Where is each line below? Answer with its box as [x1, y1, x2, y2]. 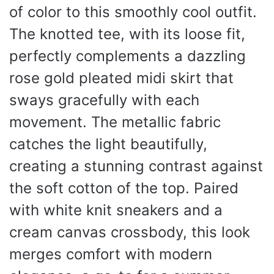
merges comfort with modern [9, 245, 212, 263]
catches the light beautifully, [9, 135, 207, 153]
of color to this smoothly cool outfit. [9, 3, 257, 21]
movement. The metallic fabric [9, 113, 221, 131]
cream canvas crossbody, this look [9, 223, 250, 241]
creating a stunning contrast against [9, 157, 263, 175]
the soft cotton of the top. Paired [9, 179, 239, 197]
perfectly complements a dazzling [9, 47, 246, 65]
